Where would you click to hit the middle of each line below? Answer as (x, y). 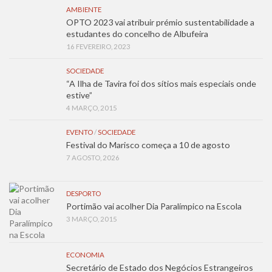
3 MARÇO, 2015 (92, 219)
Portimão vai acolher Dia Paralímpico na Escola (154, 206)
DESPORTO (83, 193)
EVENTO (80, 132)
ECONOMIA (85, 254)
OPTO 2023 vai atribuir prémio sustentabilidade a (160, 22)
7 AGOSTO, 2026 (93, 157)
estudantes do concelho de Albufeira (137, 33)
